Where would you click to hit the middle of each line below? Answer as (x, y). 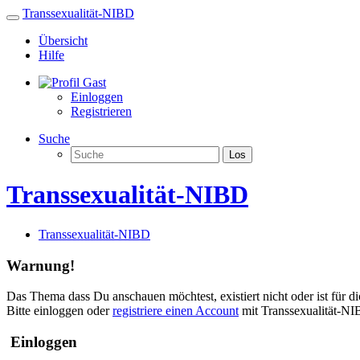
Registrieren (101, 111)
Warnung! (41, 265)
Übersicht (63, 41)
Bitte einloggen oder (59, 311)
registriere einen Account (176, 311)
